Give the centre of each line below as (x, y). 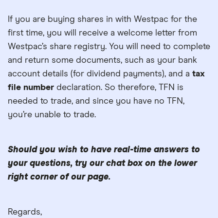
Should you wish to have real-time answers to (104, 150)
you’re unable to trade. (52, 115)
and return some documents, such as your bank (102, 60)
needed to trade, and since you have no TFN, (96, 101)
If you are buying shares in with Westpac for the (102, 19)
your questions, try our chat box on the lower (102, 163)
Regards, (25, 212)
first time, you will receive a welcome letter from (102, 33)
